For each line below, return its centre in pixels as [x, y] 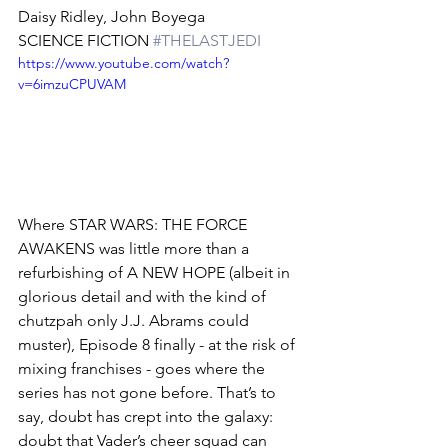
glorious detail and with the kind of [144, 297]
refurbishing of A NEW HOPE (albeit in [156, 273]
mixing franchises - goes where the [143, 369]
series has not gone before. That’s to [149, 393]
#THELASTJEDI [207, 41]
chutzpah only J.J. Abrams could [135, 321]
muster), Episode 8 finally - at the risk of [158, 345]
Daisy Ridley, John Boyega [111, 17]
